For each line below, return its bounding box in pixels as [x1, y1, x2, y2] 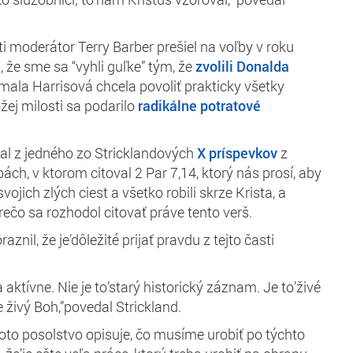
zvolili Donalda [195, 56, 289, 76]
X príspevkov [197, 143, 277, 162]
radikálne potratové [138, 95, 261, 115]
